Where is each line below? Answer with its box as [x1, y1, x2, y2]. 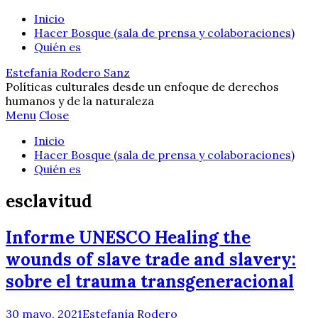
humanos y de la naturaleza [6, 94, 154, 108]
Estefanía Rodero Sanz [6, 65, 130, 79]
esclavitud [6, 190, 92, 212]
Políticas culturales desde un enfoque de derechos [6, 79, 279, 94]
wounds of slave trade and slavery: [6, 248, 296, 270]
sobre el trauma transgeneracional [6, 270, 294, 292]
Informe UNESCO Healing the [6, 226, 251, 248]
